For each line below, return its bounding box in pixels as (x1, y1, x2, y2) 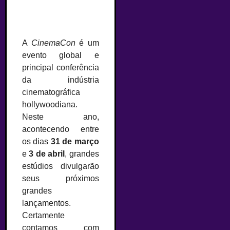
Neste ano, (22, 112, 99, 121)
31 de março (50, 137, 99, 146)
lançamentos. (22, 199, 71, 207)
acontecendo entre (22, 125, 99, 133)
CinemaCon (31, 39, 75, 47)
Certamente (22, 211, 65, 220)
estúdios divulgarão (22, 162, 99, 170)
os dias (22, 137, 51, 146)
